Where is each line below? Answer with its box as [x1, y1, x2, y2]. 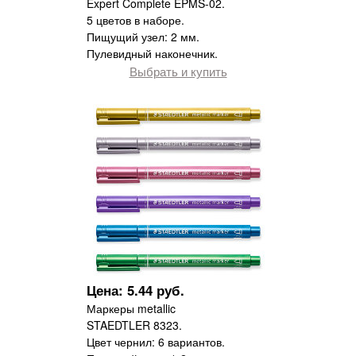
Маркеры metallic [87, 300, 176, 317]
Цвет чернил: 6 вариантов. [87, 334, 225, 350]
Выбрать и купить [129, 62, 227, 80]
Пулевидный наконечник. [87, 45, 218, 62]
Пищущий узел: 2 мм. [87, 29, 199, 45]
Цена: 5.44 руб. [87, 281, 184, 300]
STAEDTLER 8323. [87, 317, 182, 334]
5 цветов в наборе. [87, 12, 184, 29]
